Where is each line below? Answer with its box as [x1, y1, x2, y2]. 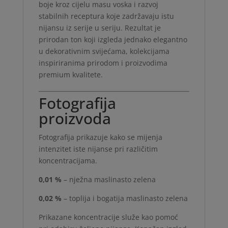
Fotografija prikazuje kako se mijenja [38, 132, 162, 142]
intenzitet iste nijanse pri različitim [38, 144, 158, 154]
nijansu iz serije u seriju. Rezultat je [38, 22, 161, 33]
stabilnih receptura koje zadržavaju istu [38, 11, 174, 21]
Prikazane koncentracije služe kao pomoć [38, 212, 178, 222]
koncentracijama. [38, 155, 97, 165]
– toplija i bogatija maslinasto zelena [61, 193, 188, 203]
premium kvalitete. [38, 69, 103, 79]
